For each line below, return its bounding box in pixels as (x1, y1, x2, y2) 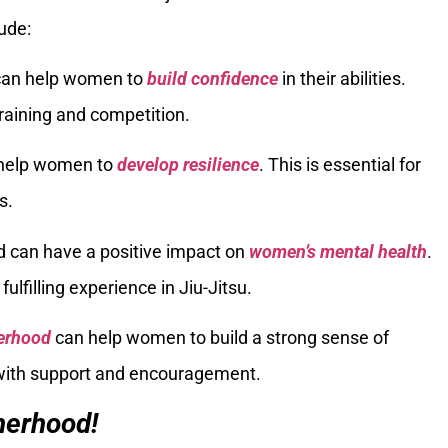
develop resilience (117, 154, 259, 176)
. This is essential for (259, 154, 421, 176)
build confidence (147, 67, 278, 89)
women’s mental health (249, 240, 427, 262)
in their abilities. (278, 67, 406, 89)
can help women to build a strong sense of (51, 327, 389, 349)
